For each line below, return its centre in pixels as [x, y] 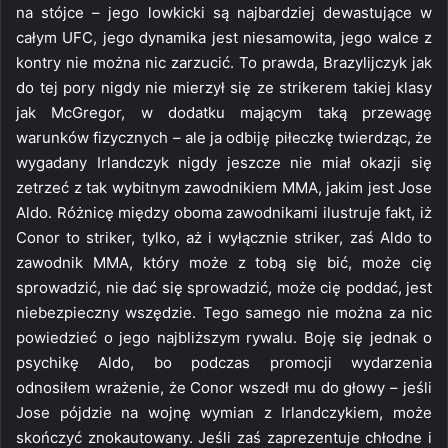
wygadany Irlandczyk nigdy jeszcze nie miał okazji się [224, 162]
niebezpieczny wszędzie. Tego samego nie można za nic [224, 312]
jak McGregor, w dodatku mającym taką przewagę [224, 112]
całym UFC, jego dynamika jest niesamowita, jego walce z [224, 37]
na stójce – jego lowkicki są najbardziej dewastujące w [224, 12]
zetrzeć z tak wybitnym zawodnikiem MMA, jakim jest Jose [224, 187]
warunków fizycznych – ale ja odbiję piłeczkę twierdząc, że [224, 137]
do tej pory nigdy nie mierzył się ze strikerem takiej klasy [224, 87]
